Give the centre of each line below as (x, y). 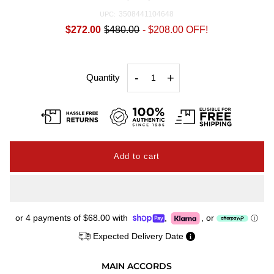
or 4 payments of (50, 217)
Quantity (103, 77)
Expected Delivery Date (140, 236)
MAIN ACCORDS (137, 266)
